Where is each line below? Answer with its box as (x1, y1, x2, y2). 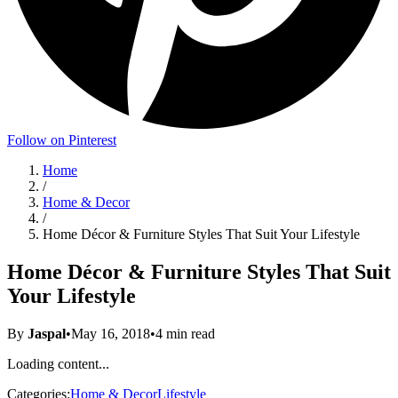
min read (163, 325, 215, 341)
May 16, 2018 (71, 325, 150, 341)
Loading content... (7, 355, 109, 371)
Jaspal (28, 325, 66, 341)
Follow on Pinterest (7, 132, 116, 147)
